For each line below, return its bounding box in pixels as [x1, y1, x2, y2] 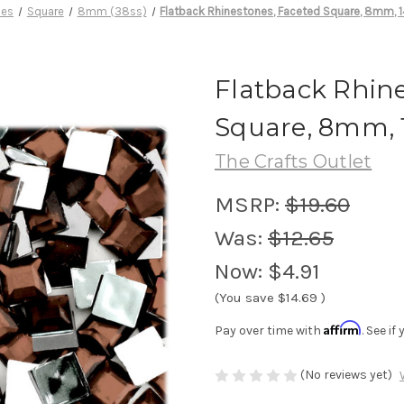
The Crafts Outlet [215, 150, 372, 172]
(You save [215, 289, 274, 306]
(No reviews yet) [300, 366, 392, 382]
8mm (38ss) [77, 4, 147, 18]
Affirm [324, 319, 362, 335]
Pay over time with [215, 322, 324, 338]
